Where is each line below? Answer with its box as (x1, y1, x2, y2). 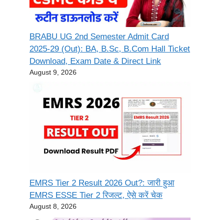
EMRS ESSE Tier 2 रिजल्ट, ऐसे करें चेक (29, 191, 163, 200)
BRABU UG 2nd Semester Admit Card (29, 32, 169, 42)
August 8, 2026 (29, 202, 77, 211)
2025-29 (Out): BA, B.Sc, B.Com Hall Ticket (29, 44, 190, 54)
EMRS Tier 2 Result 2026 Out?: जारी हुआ (29, 178, 174, 188)
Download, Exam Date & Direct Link (29, 56, 161, 66)
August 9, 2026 (29, 68, 77, 77)
